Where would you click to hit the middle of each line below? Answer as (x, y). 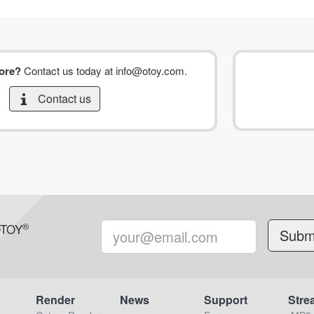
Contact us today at (69, 70)
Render (55, 300)
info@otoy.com (150, 70)
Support (226, 300)
